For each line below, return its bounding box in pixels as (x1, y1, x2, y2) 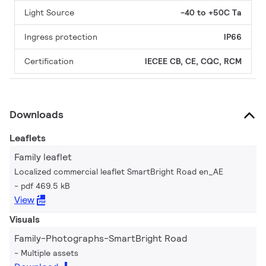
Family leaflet (14, 151, 72, 163)
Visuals (9, 213, 40, 226)
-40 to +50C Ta (180, 7, 242, 18)
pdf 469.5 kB (21, 180, 70, 191)
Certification (24, 56, 74, 66)
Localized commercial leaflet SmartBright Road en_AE (14, 166, 223, 177)
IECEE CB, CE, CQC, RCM (145, 56, 242, 66)
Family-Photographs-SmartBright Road (14, 232, 188, 245)
